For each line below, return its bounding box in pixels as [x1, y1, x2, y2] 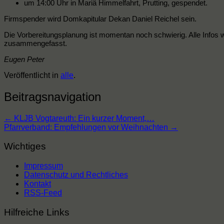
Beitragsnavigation [4, 89, 101, 103]
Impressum [24, 161, 63, 170]
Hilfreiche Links [4, 206, 69, 217]
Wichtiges [4, 141, 46, 152]
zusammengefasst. [4, 38, 67, 47]
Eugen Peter [4, 54, 44, 63]
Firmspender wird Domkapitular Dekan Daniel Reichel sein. [4, 14, 196, 23]
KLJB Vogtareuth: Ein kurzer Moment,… [12, 113, 154, 122]
